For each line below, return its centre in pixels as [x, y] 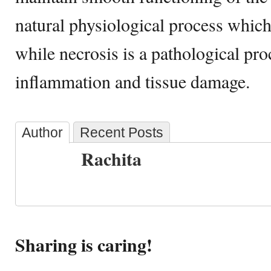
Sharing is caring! [84, 245]
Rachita [111, 159]
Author [42, 132]
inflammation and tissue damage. [132, 81]
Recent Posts [122, 132]
